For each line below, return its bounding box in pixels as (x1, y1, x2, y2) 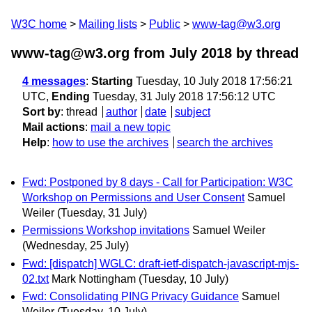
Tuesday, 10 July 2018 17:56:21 (133, 75, 292, 87)
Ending (52, 91, 90, 102)
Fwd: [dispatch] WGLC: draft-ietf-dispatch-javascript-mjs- (22, 257, 299, 270)
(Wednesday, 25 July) (22, 240, 129, 252)
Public (149, 18, 180, 30)
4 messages (22, 75, 86, 87)
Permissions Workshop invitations (22, 224, 189, 237)
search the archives (176, 136, 273, 148)
